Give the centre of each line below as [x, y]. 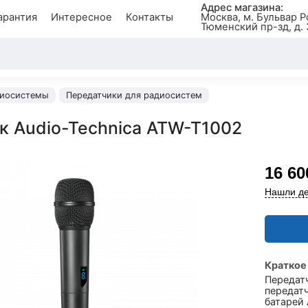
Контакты [149, 17]
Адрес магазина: [242, 8]
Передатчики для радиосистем [134, 95]
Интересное [81, 17]
